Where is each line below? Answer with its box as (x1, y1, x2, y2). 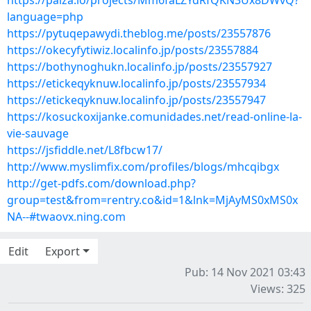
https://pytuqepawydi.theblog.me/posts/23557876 (7, 26, 271, 41)
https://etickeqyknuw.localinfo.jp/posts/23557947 (7, 92, 266, 108)
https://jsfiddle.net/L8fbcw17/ (7, 142, 162, 158)
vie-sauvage (7, 126, 69, 141)
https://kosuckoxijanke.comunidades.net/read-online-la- (7, 109, 302, 124)
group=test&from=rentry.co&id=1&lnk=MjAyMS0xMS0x (7, 192, 298, 208)
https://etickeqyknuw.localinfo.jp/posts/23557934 (7, 76, 266, 91)
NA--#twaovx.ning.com (7, 209, 126, 224)
